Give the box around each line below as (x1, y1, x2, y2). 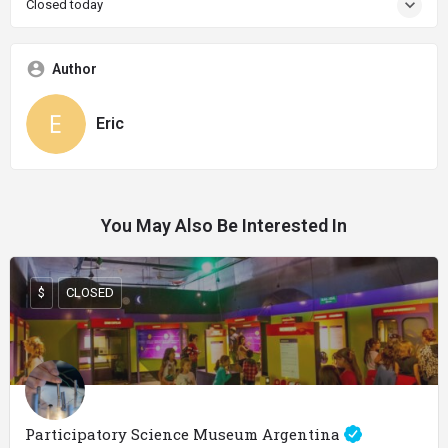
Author (52, 60, 97, 77)
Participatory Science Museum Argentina (25, 423, 344, 444)
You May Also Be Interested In (101, 214, 347, 236)
